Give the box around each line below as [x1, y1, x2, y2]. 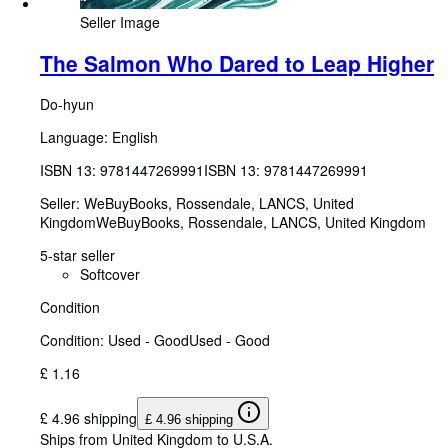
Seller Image [80, 11, 160, 32]
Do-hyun [40, 94, 94, 115]
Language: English [40, 127, 158, 148]
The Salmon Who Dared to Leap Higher [40, 47, 434, 78]
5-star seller [40, 245, 115, 266]
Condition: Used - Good [40, 330, 189, 351]
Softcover [80, 264, 140, 285]
